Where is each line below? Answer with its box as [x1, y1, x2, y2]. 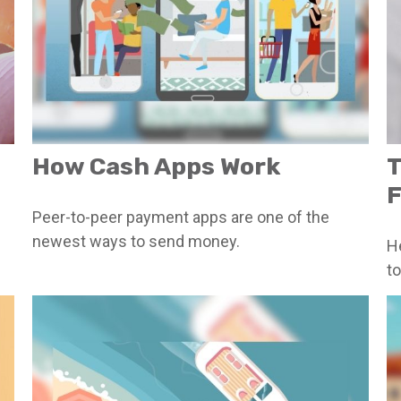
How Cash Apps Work [31, 152, 280, 181]
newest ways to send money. [31, 232, 240, 251]
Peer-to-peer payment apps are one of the [31, 208, 329, 226]
